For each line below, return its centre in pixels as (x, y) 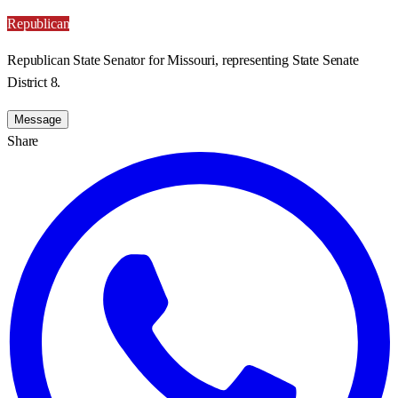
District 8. (34, 82)
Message (38, 119)
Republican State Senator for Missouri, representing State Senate (183, 60)
